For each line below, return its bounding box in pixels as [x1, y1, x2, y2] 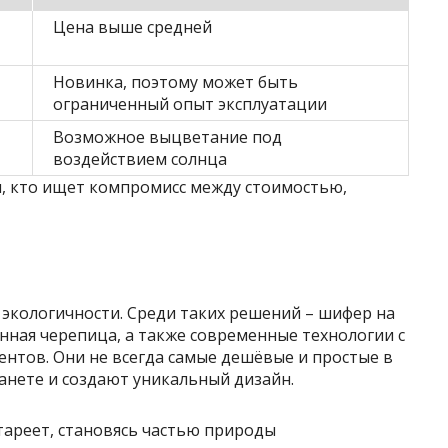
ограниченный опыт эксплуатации [53, 92, 327, 115]
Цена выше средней [53, 15, 212, 38]
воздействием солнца [53, 147, 227, 170]
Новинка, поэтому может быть [53, 70, 298, 93]
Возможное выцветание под [53, 125, 282, 148]
